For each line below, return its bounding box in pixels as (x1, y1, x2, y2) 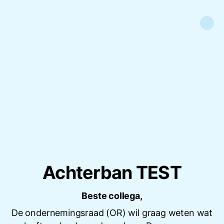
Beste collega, (81, 190, 142, 201)
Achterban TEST (42, 161, 181, 184)
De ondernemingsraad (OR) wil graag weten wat (11, 207, 213, 218)
